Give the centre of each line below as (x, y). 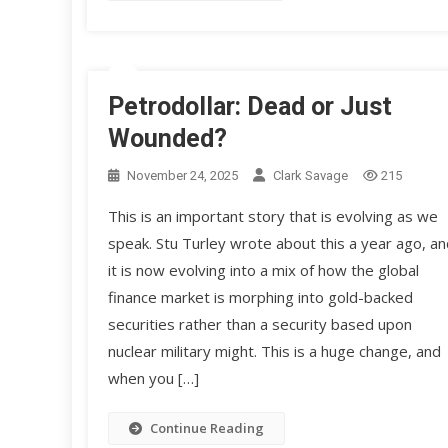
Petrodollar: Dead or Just (249, 107)
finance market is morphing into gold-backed (260, 297)
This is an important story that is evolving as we (272, 216)
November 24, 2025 (182, 176)
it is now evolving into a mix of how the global (263, 270)
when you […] (153, 378)
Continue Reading (206, 428)
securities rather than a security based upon (259, 324)
